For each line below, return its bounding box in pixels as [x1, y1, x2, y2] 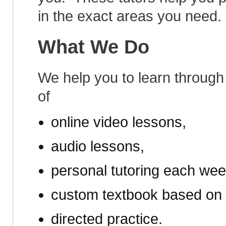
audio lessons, [51, 138, 144, 154]
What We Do [38, 36, 149, 58]
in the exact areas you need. [38, 8, 221, 24]
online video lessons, [51, 114, 186, 130]
